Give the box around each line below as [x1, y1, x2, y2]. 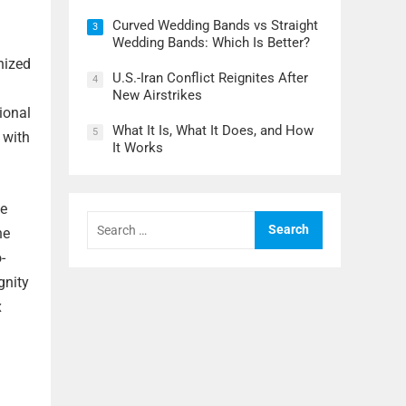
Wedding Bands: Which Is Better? [112, 34, 310, 52]
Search [86, 208, 130, 227]
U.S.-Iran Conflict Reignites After [112, 70, 308, 87]
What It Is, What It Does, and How [112, 122, 314, 140]
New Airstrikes [112, 87, 202, 104]
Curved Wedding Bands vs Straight [112, 17, 318, 34]
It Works [112, 140, 163, 157]
